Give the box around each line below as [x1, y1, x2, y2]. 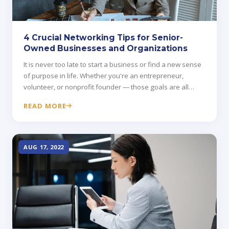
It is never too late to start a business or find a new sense [24, 60, 201, 70]
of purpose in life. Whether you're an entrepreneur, [24, 71, 184, 81]
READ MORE [24, 101, 67, 111]
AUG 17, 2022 [24, 143, 64, 151]
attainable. [24, 94, 57, 103]
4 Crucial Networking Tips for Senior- [24, 33, 183, 43]
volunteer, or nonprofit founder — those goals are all [24, 82, 189, 92]
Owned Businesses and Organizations [24, 43, 188, 54]
